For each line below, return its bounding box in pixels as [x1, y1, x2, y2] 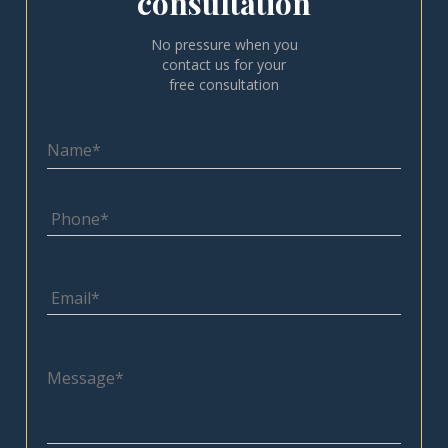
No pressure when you [150, 35, 298, 54]
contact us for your [162, 55, 286, 74]
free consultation [169, 75, 279, 94]
